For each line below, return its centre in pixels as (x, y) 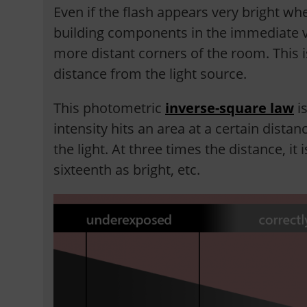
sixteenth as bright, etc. (126, 170)
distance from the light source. (150, 74)
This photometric (109, 108)
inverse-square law (229, 108)
